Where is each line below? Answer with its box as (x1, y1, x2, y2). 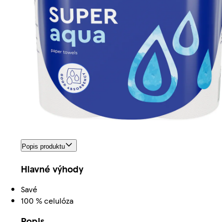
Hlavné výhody (21, 162, 83, 176)
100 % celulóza (21, 195, 73, 207)
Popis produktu (22, 143, 65, 151)
